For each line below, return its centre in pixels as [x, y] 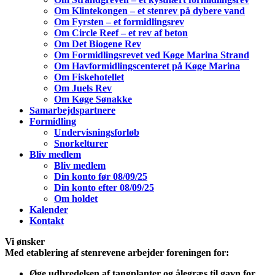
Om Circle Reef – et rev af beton [121, 33]
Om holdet [76, 198]
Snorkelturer [81, 143]
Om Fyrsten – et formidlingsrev [119, 21]
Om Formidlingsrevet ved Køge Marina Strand [152, 55]
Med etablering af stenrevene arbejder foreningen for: [117, 252]
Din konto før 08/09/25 [101, 176]
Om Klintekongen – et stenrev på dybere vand [149, 10]
